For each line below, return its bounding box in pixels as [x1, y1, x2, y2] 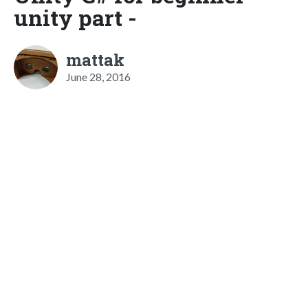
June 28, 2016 [66, 69, 131, 83]
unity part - [14, 2, 137, 32]
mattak [66, 48, 124, 71]
